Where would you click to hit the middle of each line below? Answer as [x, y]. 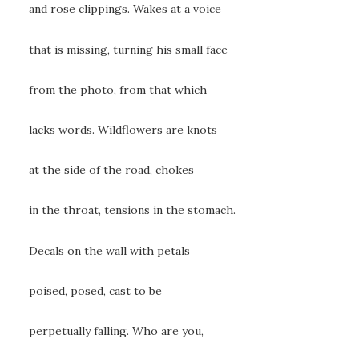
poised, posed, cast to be [95, 290]
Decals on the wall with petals [109, 250]
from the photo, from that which [118, 89]
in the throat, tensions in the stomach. [132, 210]
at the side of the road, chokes [111, 170]
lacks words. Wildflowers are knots [123, 129]
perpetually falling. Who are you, [116, 331]
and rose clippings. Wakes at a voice [125, 9]
